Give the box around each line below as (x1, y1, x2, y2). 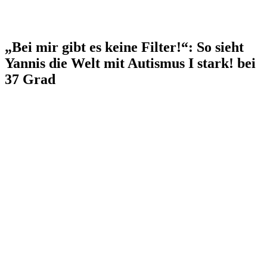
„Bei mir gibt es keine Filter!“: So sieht (5, 39, 244, 55)
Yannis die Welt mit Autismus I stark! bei (5, 55, 256, 71)
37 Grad (5, 71, 55, 87)
